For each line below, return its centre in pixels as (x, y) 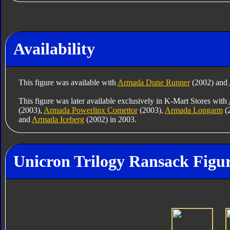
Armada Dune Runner (154, 82)
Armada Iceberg (58, 119)
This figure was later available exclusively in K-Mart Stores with (123, 101)
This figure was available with (68, 82)
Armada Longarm (194, 110)
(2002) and (209, 82)
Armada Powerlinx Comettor (90, 110)
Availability (54, 49)
